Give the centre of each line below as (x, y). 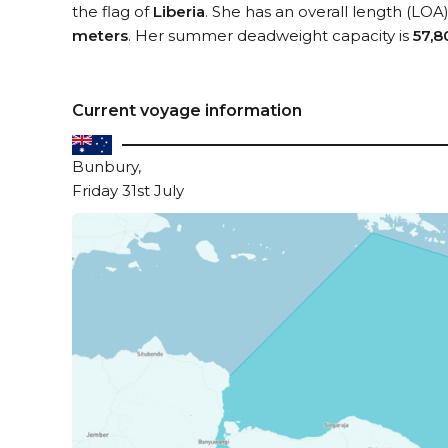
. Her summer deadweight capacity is (270, 35)
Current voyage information (187, 110)
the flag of (112, 11)
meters (100, 35)
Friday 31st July (128, 190)
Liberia (179, 11)
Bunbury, (106, 166)
